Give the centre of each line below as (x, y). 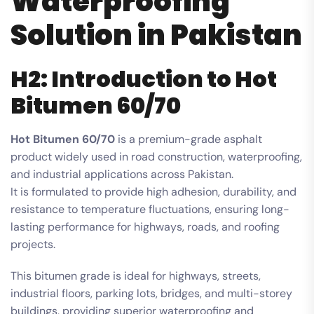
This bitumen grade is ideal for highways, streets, (136, 275)
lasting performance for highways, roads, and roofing (145, 226)
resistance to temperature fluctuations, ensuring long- (150, 209)
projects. (33, 244)
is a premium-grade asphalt (189, 139)
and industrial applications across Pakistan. (122, 174)
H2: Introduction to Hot (144, 78)
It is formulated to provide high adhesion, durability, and (153, 191)
